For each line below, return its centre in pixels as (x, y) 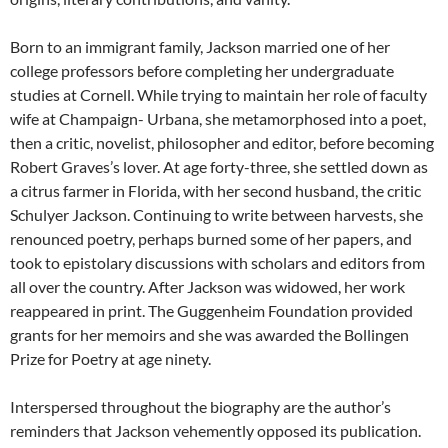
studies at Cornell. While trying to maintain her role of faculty (218, 94)
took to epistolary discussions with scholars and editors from (217, 262)
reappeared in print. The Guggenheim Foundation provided (211, 310)
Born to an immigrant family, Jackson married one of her (200, 46)
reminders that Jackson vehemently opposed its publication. (215, 430)
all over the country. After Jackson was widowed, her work (207, 286)
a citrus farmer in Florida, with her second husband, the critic (215, 190)
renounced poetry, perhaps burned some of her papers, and (211, 238)
